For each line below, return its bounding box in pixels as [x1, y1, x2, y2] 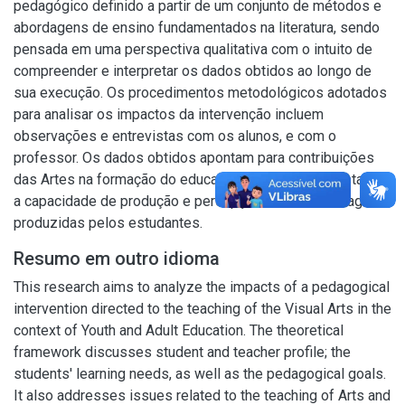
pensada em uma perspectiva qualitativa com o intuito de [14, 41, 372, 58]
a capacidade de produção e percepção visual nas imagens [14, 193, 386, 210]
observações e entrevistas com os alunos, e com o [14, 127, 336, 145]
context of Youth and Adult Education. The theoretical [14, 322, 344, 339]
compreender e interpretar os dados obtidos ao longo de [14, 62, 372, 80]
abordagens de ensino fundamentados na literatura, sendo [14, 19, 380, 36]
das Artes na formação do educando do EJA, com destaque [14, 171, 387, 188]
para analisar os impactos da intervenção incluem [14, 106, 324, 123]
